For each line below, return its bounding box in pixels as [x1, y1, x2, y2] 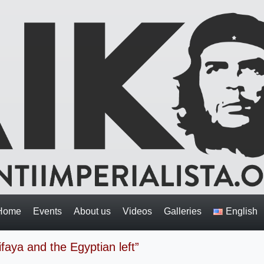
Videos [122, 205, 152, 216]
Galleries [163, 205, 202, 216]
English [225, 205, 258, 216]
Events [32, 205, 62, 216]
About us [73, 205, 111, 216]
